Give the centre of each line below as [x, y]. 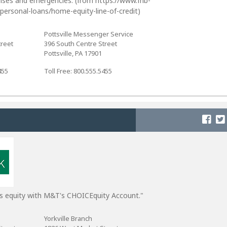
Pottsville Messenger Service [88, 34]
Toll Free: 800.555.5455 [78, 71]
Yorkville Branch [68, 218]
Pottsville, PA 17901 [73, 53]
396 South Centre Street [80, 44]
